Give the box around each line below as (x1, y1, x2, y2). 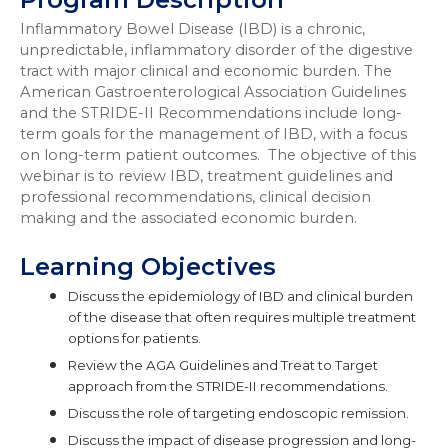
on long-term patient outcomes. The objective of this (20, 145, 416, 164)
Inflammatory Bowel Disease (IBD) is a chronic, (20, 19, 365, 38)
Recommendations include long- (158, 103, 402, 122)
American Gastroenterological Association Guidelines (20, 82, 406, 101)
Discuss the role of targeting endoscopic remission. (68, 405, 409, 422)
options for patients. (68, 330, 201, 347)
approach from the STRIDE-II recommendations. (68, 378, 388, 395)
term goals (20, 124, 104, 143)
